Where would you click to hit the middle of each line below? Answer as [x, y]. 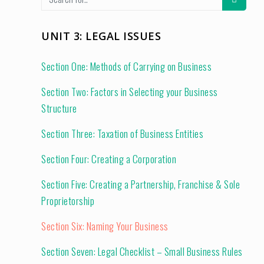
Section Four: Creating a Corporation [109, 159]
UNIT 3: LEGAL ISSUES [101, 36]
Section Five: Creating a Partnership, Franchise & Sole [141, 184]
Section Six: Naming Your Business [105, 226]
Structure [59, 108]
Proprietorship [68, 201]
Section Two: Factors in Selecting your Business [130, 92]
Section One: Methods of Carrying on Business [126, 66]
